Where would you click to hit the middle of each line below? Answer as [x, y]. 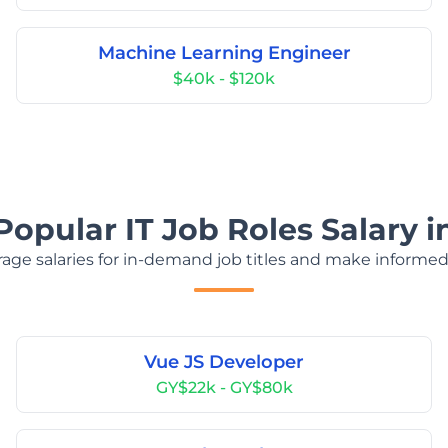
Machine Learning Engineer [224, 53]
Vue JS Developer [224, 362]
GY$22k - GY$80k [224, 387]
